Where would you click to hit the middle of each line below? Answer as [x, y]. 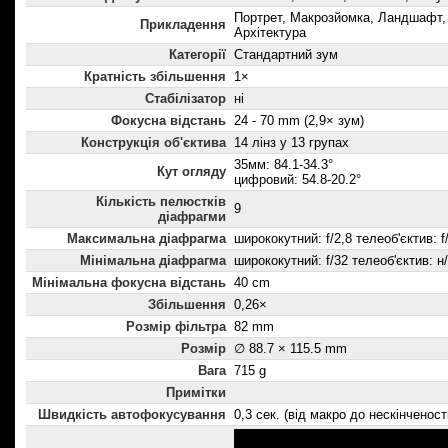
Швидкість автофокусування [132, 415]
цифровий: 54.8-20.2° [297, 180]
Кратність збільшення [155, 77]
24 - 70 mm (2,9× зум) [299, 121]
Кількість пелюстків [161, 202]
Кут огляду [191, 172]
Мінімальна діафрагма [153, 261]
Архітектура [270, 33]
